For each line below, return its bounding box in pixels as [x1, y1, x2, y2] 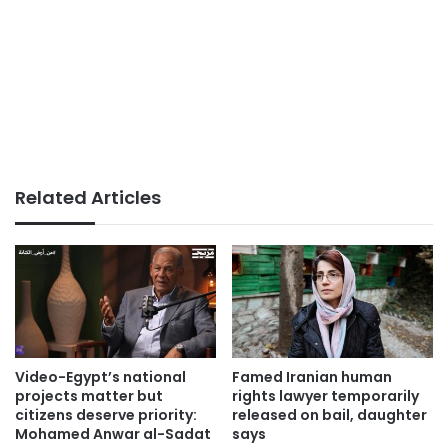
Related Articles [15, 184, 161, 210]
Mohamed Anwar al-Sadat [15, 424, 211, 445]
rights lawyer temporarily [232, 386, 419, 407]
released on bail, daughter [232, 405, 427, 426]
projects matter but [15, 386, 163, 407]
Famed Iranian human [232, 367, 392, 388]
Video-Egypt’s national [15, 367, 186, 388]
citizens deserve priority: [15, 405, 197, 426]
